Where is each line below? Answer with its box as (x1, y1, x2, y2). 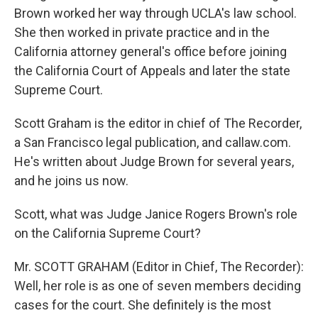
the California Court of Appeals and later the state (14, 63, 290, 78)
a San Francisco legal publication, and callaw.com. (14, 135, 291, 150)
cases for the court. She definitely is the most (14, 297, 271, 312)
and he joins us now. (14, 173, 128, 188)
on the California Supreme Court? (14, 226, 201, 241)
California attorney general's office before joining (14, 44, 287, 59)
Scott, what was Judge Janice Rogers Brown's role (14, 207, 297, 221)
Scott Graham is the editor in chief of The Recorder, (14, 116, 302, 131)
